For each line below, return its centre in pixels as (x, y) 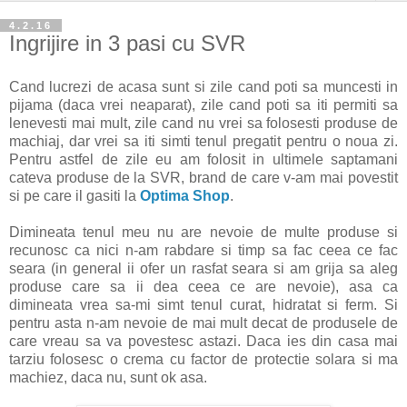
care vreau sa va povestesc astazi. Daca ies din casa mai (203, 341)
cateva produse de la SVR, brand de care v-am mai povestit (203, 177)
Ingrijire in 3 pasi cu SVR (127, 43)
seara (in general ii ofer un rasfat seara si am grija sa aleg (203, 268)
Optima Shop (185, 195)
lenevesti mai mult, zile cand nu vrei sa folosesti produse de (203, 123)
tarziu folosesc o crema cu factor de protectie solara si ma (203, 359)
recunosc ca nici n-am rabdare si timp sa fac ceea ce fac (203, 250)
